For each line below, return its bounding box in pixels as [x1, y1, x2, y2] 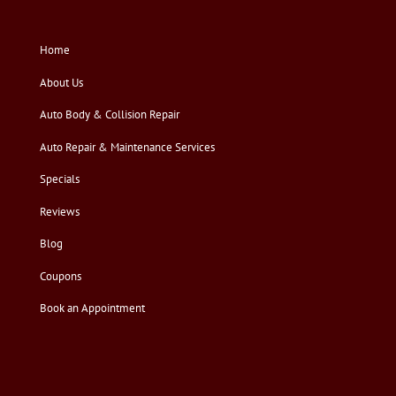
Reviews [39, 203, 80, 219]
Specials [39, 171, 80, 187]
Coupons [39, 268, 81, 284]
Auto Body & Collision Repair [39, 107, 179, 123]
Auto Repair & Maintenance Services [39, 139, 215, 155]
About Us [39, 74, 83, 90]
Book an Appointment [39, 301, 145, 316]
